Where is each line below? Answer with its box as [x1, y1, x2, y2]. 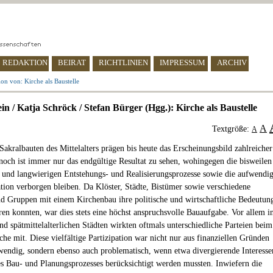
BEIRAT [58, 58, 86, 67]
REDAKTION [2, 58, 48, 67]
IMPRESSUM [160, 58, 205, 67]
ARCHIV [217, 58, 247, 67]
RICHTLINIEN [99, 58, 148, 67]
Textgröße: [212, 124, 252, 133]
